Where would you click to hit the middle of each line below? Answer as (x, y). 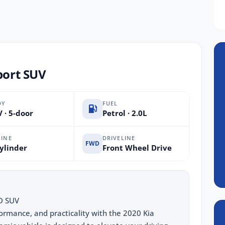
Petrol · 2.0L (125, 113)
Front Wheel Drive (137, 148)
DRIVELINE (119, 138)
